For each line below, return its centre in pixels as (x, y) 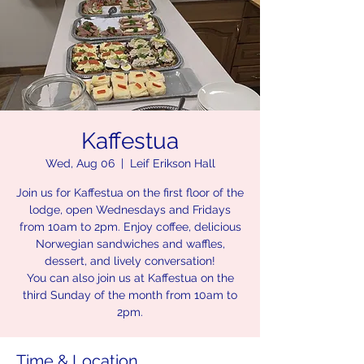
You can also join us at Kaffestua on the (130, 278)
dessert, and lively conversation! (130, 261)
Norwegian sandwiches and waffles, (130, 244)
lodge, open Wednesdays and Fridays (130, 210)
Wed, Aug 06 (80, 163)
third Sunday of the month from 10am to (130, 295)
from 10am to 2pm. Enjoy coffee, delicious (130, 227)
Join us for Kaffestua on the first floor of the (130, 193)
